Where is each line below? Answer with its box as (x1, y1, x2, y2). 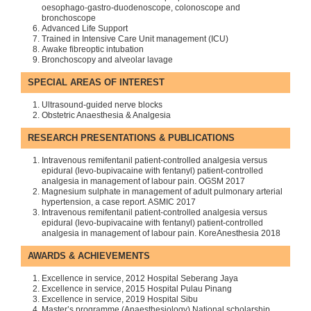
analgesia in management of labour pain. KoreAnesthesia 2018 (42, 228, 280, 238)
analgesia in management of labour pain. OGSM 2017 (42, 176, 245, 186)
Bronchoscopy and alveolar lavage (42, 55, 173, 65)
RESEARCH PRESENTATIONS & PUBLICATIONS (28, 133, 235, 143)
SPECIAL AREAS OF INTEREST (28, 77, 165, 87)
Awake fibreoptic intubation (42, 44, 144, 54)
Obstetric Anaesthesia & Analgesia (42, 110, 171, 120)
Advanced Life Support (42, 24, 128, 33)
